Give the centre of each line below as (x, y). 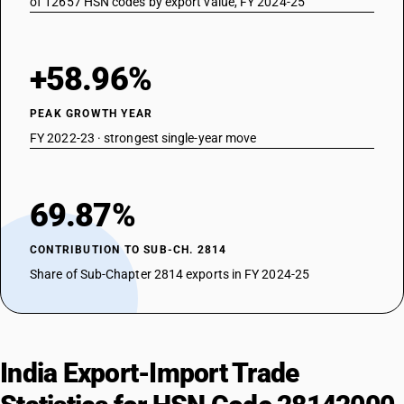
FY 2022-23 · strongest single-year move (143, 138)
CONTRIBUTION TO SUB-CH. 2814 (129, 250)
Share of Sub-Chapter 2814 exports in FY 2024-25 (170, 274)
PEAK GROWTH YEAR (92, 114)
